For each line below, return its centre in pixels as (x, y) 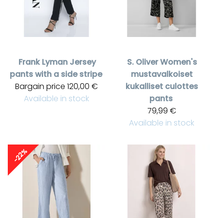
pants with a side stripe (56, 74)
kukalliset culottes (162, 86)
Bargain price (40, 86)
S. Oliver (143, 62)
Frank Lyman (43, 62)
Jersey (82, 62)
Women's (179, 62)
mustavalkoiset (162, 74)
